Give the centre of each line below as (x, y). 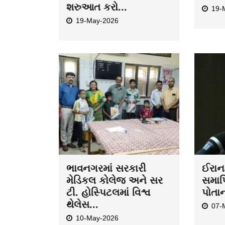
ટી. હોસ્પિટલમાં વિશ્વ (108, 192)
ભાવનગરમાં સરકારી (106, 168)
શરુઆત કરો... (97, 7)
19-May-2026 (97, 21)
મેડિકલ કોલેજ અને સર (115, 180)
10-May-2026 (97, 218)
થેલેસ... (82, 204)
